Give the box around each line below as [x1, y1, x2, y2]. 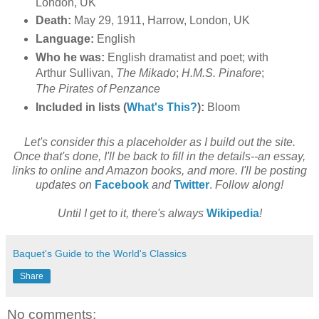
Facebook [95, 179, 149, 192]
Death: [35, 14, 71, 27]
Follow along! [215, 179, 283, 192]
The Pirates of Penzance [35, 83, 160, 95]
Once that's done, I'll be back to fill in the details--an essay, [14, 150, 305, 163]
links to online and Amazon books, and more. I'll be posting [12, 164, 307, 177]
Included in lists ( [35, 101, 127, 114]
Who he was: [35, 51, 105, 64]
